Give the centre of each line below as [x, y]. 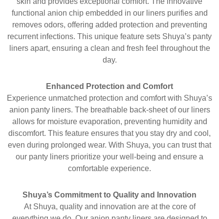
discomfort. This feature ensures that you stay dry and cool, [109, 133]
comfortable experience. [109, 168]
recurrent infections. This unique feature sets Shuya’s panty [109, 36]
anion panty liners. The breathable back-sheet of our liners [109, 110]
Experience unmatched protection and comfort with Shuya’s [109, 98]
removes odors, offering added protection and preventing [109, 25]
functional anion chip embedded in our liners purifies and [109, 13]
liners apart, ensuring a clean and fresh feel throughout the [109, 48]
